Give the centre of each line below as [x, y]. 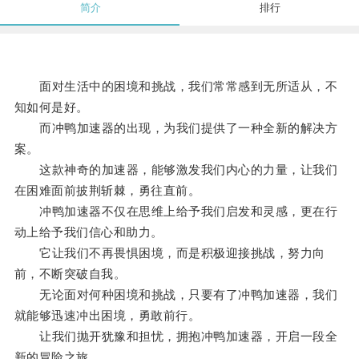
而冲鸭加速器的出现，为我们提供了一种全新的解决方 [176, 128]
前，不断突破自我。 [70, 274]
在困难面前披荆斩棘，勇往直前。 [107, 191]
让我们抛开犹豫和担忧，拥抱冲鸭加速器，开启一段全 [176, 337]
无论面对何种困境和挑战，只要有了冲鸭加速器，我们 [176, 295]
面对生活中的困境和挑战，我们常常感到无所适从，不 [176, 87]
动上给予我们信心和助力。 [89, 232]
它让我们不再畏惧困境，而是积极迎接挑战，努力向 [169, 253]
